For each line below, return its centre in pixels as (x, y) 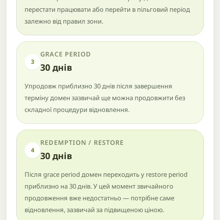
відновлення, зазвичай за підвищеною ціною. (94, 210)
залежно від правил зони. (64, 21)
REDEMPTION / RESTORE (82, 142)
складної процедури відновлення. (77, 110)
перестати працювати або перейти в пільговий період (107, 9)
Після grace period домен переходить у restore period (106, 174)
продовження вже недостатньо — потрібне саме (99, 198)
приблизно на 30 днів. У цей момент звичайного (99, 186)
